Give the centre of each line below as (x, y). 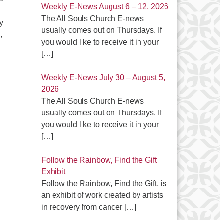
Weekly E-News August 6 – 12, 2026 (105, 7)
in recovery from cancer (82, 207)
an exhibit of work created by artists (102, 195)
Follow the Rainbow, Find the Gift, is (104, 183)
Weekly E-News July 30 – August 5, (103, 77)
